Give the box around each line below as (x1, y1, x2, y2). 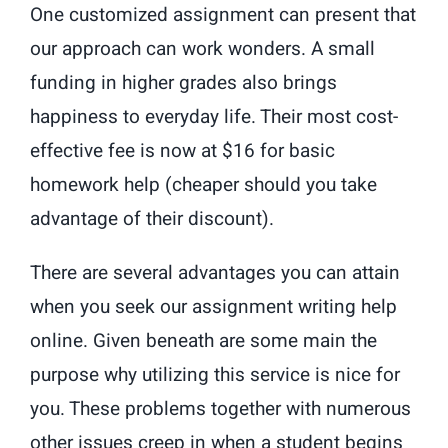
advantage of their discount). (30, 204, 274, 233)
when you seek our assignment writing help (30, 292, 397, 321)
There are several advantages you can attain (30, 258, 400, 287)
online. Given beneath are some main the (30, 326, 377, 355)
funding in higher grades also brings (30, 68, 337, 97)
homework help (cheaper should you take (30, 170, 377, 199)
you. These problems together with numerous (30, 394, 411, 423)
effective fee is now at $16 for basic (30, 136, 335, 165)
